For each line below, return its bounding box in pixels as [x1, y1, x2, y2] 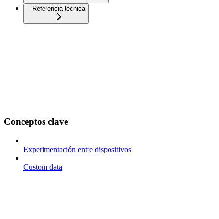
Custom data [23, 162, 62, 171]
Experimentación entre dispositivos [23, 145, 131, 153]
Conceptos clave [4, 116, 68, 127]
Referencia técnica [32, 5, 85, 13]
